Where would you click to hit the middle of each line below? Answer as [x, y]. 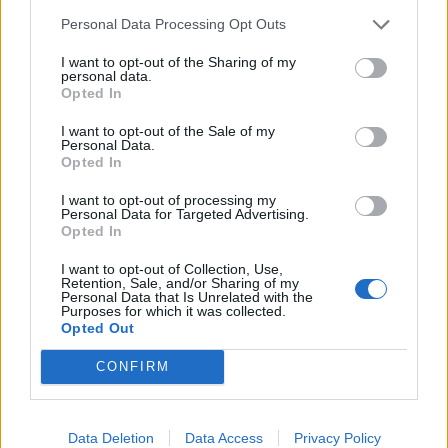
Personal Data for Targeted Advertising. [185, 213]
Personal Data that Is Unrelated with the [187, 296]
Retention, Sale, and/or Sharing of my [180, 282]
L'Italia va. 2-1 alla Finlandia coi [167, 128]
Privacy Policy [337, 437]
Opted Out [98, 327]
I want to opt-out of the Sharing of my [178, 61]
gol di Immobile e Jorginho [146, 147]
